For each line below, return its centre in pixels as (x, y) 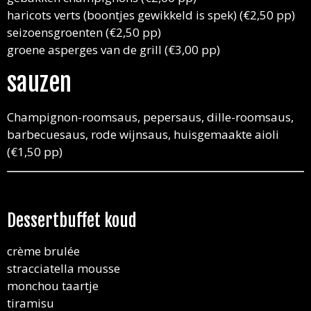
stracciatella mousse (64, 269)
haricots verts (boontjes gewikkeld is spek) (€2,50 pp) (151, 15)
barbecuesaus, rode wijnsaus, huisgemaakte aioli (143, 135)
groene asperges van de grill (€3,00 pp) (114, 49)
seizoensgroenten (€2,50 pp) (84, 32)
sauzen (39, 83)
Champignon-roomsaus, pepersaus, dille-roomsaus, (150, 117)
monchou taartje (53, 286)
